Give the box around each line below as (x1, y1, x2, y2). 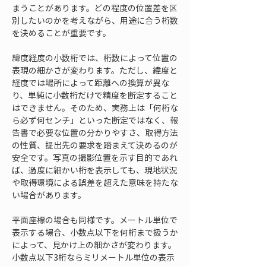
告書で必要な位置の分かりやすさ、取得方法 (12, 126, 178, 138)
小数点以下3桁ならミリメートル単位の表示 (12, 251, 175, 263)
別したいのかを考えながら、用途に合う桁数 (12, 14, 178, 26)
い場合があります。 (12, 189, 86, 201)
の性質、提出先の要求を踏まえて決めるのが (12, 139, 178, 151)
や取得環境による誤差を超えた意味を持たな (12, 176, 178, 188)
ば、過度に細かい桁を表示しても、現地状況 (12, 164, 178, 176)
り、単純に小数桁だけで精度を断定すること (12, 89, 178, 101)
